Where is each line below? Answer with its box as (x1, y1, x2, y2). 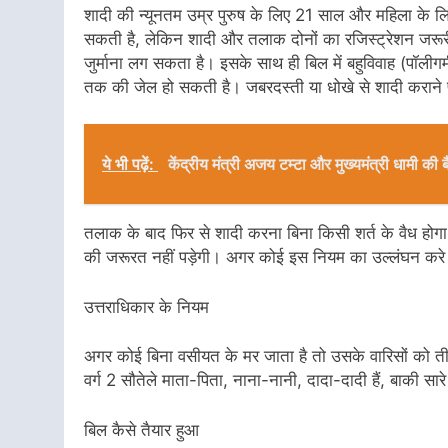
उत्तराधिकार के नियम (84, 296, 209, 317)
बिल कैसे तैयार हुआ (84, 419, 199, 440)
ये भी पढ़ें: (102, 154, 158, 175)
